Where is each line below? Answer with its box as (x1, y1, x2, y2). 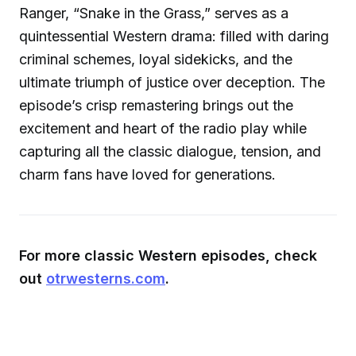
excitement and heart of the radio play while (19, 120, 307, 137)
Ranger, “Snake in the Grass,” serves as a (19, 5, 288, 21)
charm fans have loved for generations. (19, 166, 276, 183)
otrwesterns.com (46, 270, 165, 287)
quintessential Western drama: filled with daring (19, 28, 329, 44)
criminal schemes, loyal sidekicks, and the (19, 51, 292, 68)
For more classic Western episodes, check (19, 247, 317, 264)
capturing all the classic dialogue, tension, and (19, 143, 321, 160)
